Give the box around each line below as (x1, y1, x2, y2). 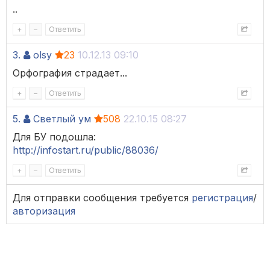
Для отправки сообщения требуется (13, 192, 192, 204)
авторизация (13, 205, 75, 218)
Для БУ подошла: (13, 131, 96, 143)
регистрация (192, 192, 253, 204)
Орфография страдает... (13, 67, 127, 80)
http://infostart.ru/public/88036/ (13, 144, 159, 157)
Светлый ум (33, 113, 91, 125)
